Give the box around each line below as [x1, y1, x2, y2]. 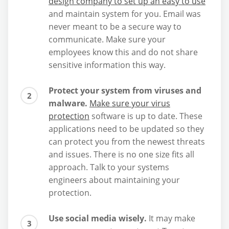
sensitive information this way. [49, 59, 166, 71]
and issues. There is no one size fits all [49, 149, 194, 161]
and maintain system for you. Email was [49, 8, 201, 20]
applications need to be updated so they [49, 123, 204, 135]
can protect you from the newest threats [49, 136, 205, 148]
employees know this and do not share [49, 47, 198, 58]
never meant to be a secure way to [49, 21, 181, 33]
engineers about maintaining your [49, 174, 180, 186]
